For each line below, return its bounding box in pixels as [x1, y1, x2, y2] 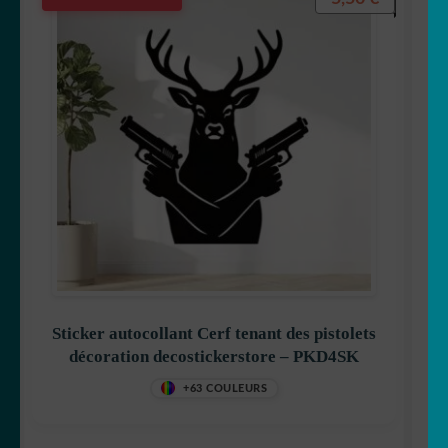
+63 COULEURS [183, 382, 267, 394]
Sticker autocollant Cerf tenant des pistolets [52, 323, 376, 343]
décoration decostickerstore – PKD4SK [69, 346, 359, 366]
